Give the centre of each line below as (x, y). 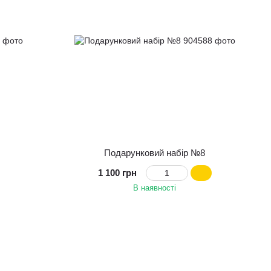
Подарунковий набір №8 (155, 152)
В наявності (155, 188)
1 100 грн (117, 172)
